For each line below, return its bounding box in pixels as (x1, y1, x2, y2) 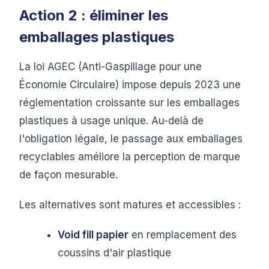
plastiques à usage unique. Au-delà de (19, 115, 204, 127)
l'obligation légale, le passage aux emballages (19, 133, 243, 145)
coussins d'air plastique (58, 247, 171, 259)
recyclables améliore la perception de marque (19, 151, 240, 163)
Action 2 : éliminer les (19, 7, 168, 24)
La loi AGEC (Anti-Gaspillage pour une (19, 61, 202, 73)
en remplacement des (128, 229, 237, 241)
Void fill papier (58, 229, 128, 241)
